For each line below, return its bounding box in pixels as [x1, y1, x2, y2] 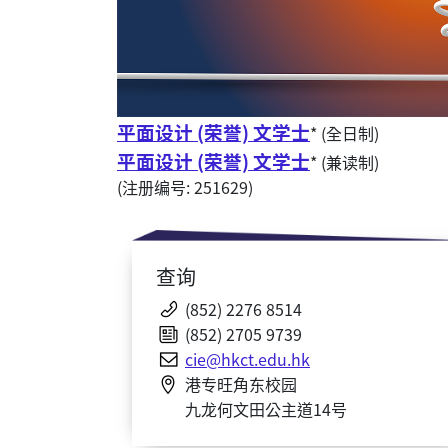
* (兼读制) [310, 149, 379, 174]
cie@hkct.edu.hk [185, 346, 310, 371]
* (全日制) [310, 120, 379, 145]
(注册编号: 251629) [117, 174, 253, 199]
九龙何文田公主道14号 [185, 396, 347, 421]
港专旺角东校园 [185, 371, 297, 396]
